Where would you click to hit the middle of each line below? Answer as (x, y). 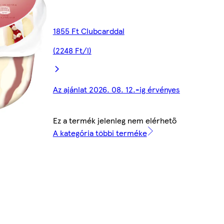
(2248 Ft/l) (72, 50)
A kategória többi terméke (100, 133)
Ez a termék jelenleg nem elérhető (114, 120)
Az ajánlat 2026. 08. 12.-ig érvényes (116, 89)
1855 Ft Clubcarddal (88, 31)
